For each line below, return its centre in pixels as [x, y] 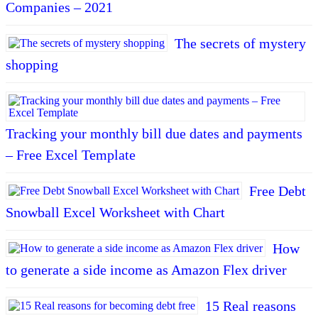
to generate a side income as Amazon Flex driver [146, 270]
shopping [32, 65]
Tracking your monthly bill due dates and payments [154, 133]
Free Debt [278, 191]
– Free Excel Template [71, 155]
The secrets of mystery [240, 43]
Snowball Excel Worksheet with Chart [115, 212]
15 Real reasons [251, 306]
